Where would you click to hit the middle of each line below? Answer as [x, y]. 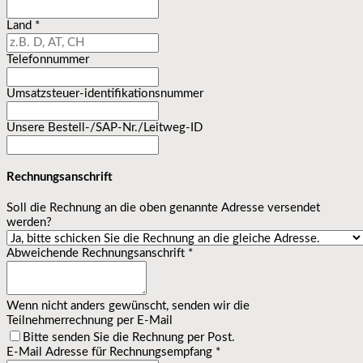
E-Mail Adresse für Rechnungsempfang [111, 352]
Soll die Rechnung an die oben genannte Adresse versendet [163, 207]
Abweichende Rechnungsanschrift [97, 253]
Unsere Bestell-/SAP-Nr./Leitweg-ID [105, 127]
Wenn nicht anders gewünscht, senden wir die [128, 305]
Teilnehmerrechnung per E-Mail [90, 320]
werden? [29, 222]
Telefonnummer [48, 59]
